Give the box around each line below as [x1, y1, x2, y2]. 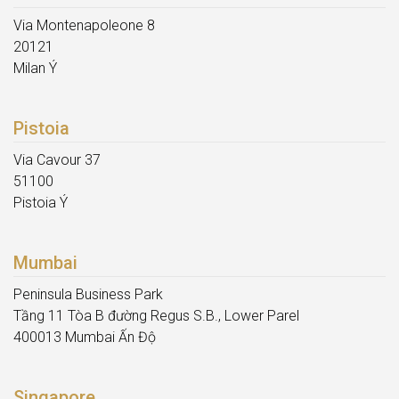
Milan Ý [13, 59, 57, 77]
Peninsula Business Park [13, 285, 163, 303]
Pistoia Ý [13, 193, 68, 211]
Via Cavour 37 [13, 151, 101, 168]
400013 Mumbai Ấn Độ [13, 328, 156, 346]
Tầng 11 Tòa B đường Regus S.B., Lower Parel [13, 306, 299, 324]
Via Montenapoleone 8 [13, 16, 155, 34]
